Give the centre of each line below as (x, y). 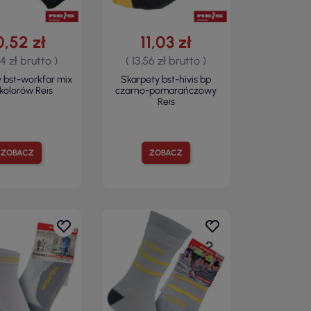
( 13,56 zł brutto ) (166, 60)
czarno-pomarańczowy (166, 90)
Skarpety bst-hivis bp (166, 79)
